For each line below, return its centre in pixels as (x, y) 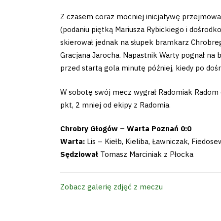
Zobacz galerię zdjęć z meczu (111, 186)
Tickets (36, 110)
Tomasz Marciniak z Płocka (146, 154)
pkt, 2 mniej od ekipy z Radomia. (115, 105)
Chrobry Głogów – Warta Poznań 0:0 (126, 129)
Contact (37, 136)
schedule (43, 84)
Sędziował (79, 154)
